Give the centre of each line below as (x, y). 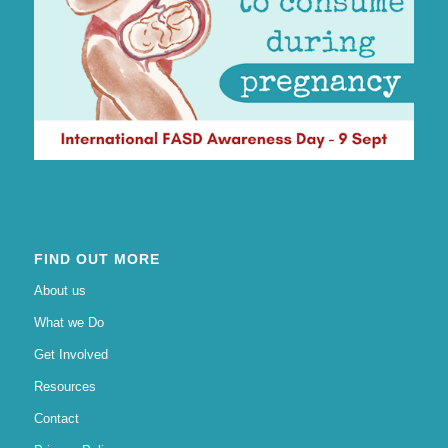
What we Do (68, 323)
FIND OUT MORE (96, 259)
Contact (56, 419)
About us (59, 291)
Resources (64, 387)
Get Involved (70, 355)
